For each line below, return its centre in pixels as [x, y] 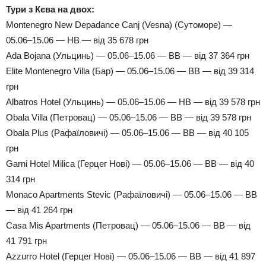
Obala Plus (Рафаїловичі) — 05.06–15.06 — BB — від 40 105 [127, 132]
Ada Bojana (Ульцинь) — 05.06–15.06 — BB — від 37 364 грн [128, 55]
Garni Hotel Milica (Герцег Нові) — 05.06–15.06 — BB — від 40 [130, 163]
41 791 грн [26, 240]
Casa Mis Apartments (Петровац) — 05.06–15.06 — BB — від [128, 225]
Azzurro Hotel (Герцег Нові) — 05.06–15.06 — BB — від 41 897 [131, 256]
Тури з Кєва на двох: [50, 9]
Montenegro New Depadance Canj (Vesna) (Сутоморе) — [119, 24]
